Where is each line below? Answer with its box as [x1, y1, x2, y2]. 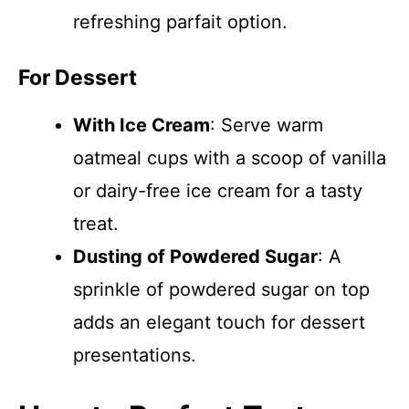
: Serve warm [210, 114, 323, 136]
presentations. [73, 344, 196, 366]
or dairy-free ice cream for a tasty [73, 180, 362, 202]
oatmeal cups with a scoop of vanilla [73, 147, 386, 169]
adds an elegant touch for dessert [73, 311, 365, 333]
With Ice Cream [73, 114, 210, 136]
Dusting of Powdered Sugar [73, 246, 318, 267]
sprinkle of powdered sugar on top [73, 278, 370, 300]
